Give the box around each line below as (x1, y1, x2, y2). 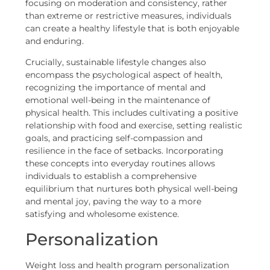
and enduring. (25, 35, 84, 46)
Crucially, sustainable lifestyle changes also (25, 57, 207, 68)
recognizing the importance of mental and (25, 82, 206, 93)
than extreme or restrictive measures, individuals (25, 10, 232, 21)
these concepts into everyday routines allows (25, 158, 216, 169)
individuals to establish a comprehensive (25, 171, 197, 182)
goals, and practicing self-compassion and (25, 133, 203, 144)
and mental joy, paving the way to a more (25, 196, 202, 207)
